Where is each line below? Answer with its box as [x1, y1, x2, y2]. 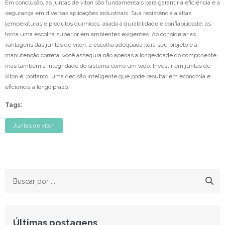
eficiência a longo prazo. [5, 83, 69, 91]
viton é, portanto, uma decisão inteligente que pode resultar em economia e [5, 73, 210, 80]
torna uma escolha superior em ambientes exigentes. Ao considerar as [5, 31, 196, 38]
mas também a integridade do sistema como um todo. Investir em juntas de [5, 62, 210, 70]
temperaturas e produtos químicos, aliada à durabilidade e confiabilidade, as [5, 20, 211, 28]
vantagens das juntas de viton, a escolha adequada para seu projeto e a [5, 41, 197, 49]
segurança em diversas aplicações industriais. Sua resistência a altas [5, 10, 191, 17]
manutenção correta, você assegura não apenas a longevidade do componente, [5, 52, 218, 59]
